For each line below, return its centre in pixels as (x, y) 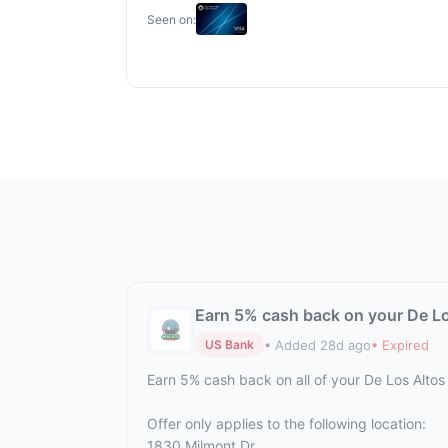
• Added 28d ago (317, 344)
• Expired (400, 344)
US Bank (229, 344)
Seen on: (171, 19)
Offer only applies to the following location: (286, 423)
